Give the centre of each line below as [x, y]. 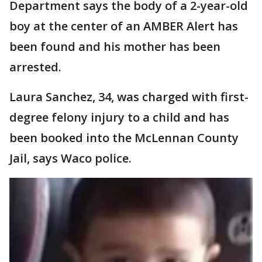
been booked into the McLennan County [124, 138]
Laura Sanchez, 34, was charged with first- [129, 97]
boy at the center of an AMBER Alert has [124, 26]
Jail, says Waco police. [70, 158]
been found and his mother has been [115, 46]
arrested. [35, 67]
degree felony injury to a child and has [119, 117]
